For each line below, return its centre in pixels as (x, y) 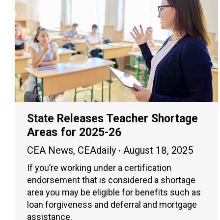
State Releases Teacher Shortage (112, 119)
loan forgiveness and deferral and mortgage (112, 205)
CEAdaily (97, 151)
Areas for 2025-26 (74, 133)
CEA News (50, 151)
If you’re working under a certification (99, 168)
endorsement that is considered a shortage (111, 180)
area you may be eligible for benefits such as (114, 192)
